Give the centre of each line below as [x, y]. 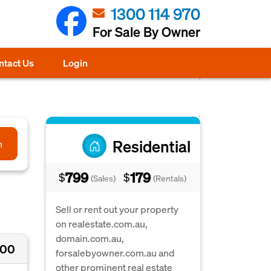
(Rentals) [169, 178]
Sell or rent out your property [117, 209]
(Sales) [103, 178]
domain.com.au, [90, 238]
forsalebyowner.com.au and [115, 253]
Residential [152, 146]
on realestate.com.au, [102, 224]
